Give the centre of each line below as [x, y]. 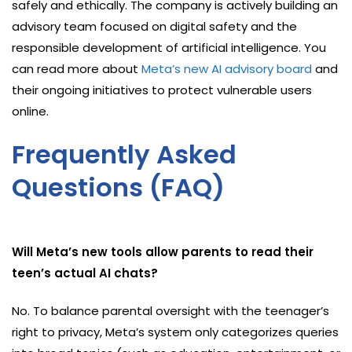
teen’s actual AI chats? [85, 273]
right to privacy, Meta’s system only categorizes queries [175, 332]
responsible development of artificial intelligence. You [169, 47]
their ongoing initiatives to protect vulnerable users [162, 90]
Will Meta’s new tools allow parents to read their [163, 251]
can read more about [77, 68]
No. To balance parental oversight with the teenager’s [170, 310]
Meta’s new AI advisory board [227, 68]
